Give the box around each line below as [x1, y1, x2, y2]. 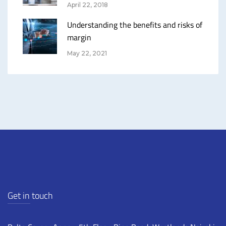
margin [67, 31, 91, 44]
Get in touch [8, 189, 53, 203]
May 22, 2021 [67, 49, 107, 58]
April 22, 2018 [67, 1, 108, 9]
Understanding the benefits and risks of [67, 19, 202, 31]
